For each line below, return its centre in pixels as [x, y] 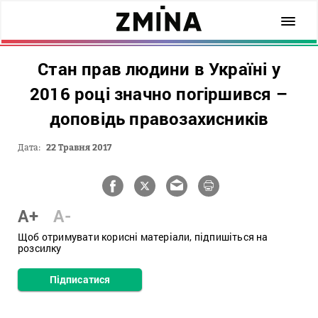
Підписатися [80, 279]
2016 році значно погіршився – [159, 94]
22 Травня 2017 [79, 147]
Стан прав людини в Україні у [159, 69]
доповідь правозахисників [159, 119]
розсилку [40, 248]
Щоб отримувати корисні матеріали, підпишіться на [143, 237]
